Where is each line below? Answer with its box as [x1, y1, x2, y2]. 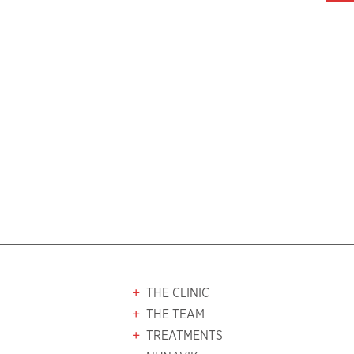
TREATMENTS [146, 329, 224, 342]
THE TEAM [146, 307, 205, 321]
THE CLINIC [146, 286, 210, 299]
